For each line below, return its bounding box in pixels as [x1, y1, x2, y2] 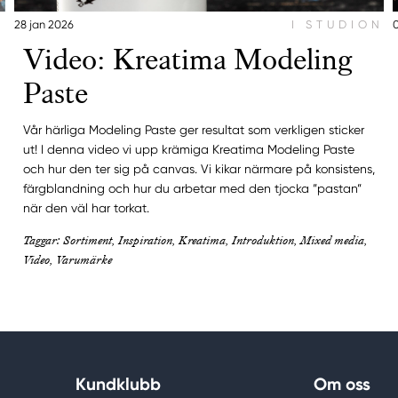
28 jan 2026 [13, 17, 74, 31]
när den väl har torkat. [22, 200, 149, 215]
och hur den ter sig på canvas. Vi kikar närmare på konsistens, [22, 161, 375, 176]
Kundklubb [76, 373, 161, 394]
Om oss [314, 373, 370, 394]
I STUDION [291, 17, 385, 31]
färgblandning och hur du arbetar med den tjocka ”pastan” [22, 180, 362, 195]
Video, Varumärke [22, 251, 112, 267]
